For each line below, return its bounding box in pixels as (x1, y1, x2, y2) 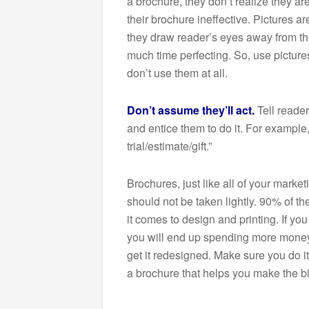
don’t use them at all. (127, 64, 228, 81)
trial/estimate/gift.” (127, 137, 212, 154)
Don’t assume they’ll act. (127, 101, 255, 118)
